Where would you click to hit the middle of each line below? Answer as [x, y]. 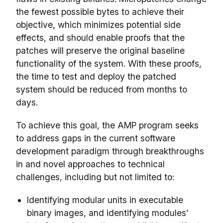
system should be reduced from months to [102, 89]
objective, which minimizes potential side [98, 24]
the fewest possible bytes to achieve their [100, 11]
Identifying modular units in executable [105, 200]
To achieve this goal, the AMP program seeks [107, 125]
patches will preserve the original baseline [100, 50]
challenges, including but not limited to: [95, 177]
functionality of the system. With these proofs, [109, 63]
